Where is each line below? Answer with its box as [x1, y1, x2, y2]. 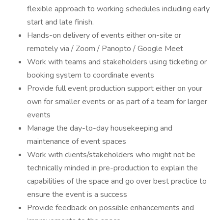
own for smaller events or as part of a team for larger [27, 96, 207, 107]
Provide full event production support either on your [27, 83, 202, 94]
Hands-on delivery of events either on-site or [27, 30, 181, 41]
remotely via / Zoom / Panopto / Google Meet [27, 43, 183, 54]
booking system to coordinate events [27, 70, 154, 81]
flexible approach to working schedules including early [27, 3, 210, 14]
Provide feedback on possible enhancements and [27, 202, 194, 213]
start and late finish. [27, 17, 94, 27]
